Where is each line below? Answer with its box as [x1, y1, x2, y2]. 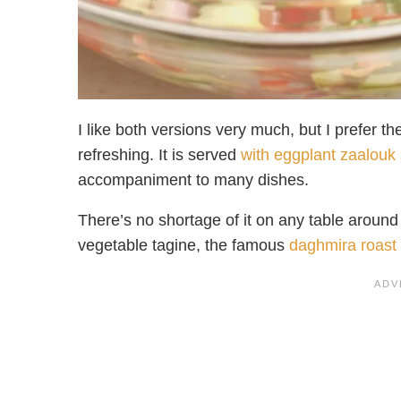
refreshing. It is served [78, 146, 241, 165]
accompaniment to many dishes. [78, 171, 309, 190]
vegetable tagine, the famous [78, 236, 289, 255]
